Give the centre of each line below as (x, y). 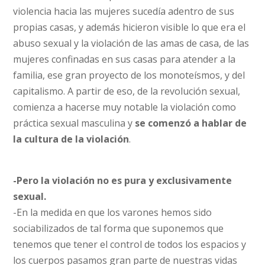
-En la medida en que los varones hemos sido (113, 212)
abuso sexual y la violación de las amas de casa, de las (131, 43)
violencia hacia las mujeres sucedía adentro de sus (124, 11)
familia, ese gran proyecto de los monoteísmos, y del (129, 75)
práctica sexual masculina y (74, 123)
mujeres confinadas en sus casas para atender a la (125, 59)
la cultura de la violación (71, 139)
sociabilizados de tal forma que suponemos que (119, 228)
